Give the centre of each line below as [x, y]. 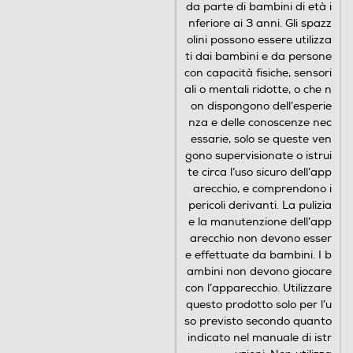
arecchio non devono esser [261, 238]
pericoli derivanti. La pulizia [260, 205]
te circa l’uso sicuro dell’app [260, 172]
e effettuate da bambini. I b [258, 255]
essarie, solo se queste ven [261, 139]
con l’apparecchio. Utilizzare [258, 288]
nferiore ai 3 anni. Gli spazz [260, 23]
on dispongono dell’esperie [261, 106]
